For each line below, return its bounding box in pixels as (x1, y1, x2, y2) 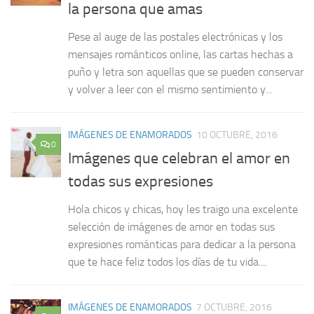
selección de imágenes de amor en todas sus (68, 219, 275, 233)
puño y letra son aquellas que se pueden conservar (68, 65, 303, 79)
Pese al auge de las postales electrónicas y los (68, 30, 282, 44)
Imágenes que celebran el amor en (68, 149, 290, 168)
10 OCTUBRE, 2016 (196, 129, 278, 142)
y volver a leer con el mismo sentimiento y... (68, 83, 272, 97)
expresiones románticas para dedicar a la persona (68, 237, 296, 251)
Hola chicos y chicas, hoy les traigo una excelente (68, 202, 298, 216)
